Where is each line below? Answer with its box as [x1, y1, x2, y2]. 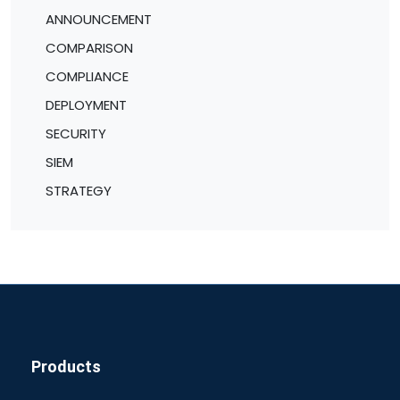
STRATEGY [45, 180, 112, 200]
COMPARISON [45, 37, 133, 57]
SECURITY [45, 123, 106, 143]
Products [30, 356, 101, 376]
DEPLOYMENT [45, 95, 127, 114]
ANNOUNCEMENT [45, 9, 152, 29]
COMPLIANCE [45, 66, 129, 86]
